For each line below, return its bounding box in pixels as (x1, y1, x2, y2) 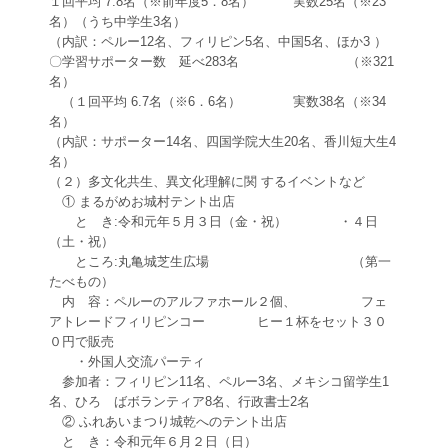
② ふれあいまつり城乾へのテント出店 (49, 414, 287, 430)
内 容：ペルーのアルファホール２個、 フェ (49, 294, 387, 310)
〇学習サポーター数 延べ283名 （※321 (49, 54, 394, 70)
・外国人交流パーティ (49, 354, 218, 370)
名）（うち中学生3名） (49, 14, 186, 30)
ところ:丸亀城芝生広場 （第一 (49, 254, 391, 270)
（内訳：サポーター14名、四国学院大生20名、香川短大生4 (49, 134, 396, 150)
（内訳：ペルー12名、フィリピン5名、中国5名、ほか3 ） (49, 34, 387, 50)
